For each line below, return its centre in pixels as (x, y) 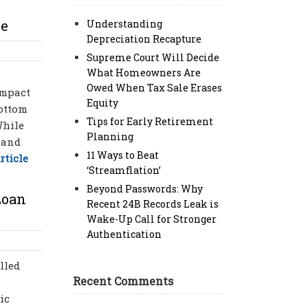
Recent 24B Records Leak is (153, 204)
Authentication (124, 234)
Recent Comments (123, 281)
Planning (110, 136)
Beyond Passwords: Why (145, 189)
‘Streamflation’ (124, 170)
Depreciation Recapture (144, 39)
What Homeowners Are (144, 73)
